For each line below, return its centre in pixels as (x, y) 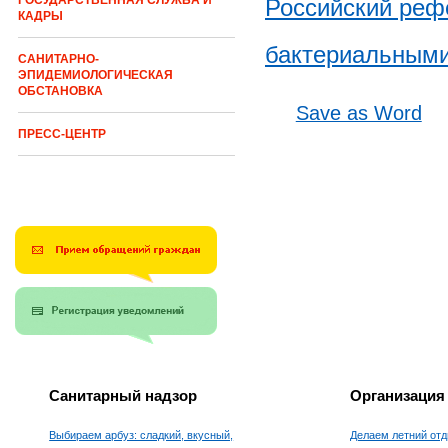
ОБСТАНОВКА (60, 91)
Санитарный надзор (123, 396)
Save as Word (358, 112)
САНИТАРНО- (58, 59)
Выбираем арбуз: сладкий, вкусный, (141, 435)
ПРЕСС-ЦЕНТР (62, 134)
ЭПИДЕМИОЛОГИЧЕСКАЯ (95, 75)
